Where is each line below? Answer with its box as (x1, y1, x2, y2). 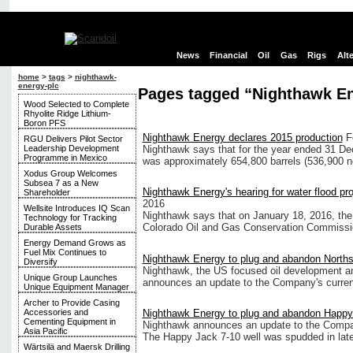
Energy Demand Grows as (23, 238, 126, 247)
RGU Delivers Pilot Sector (23, 134, 123, 143)
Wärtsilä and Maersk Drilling (23, 342, 130, 351)
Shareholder (23, 188, 70, 197)
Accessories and (23, 307, 88, 317)
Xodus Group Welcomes (23, 169, 117, 178)
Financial (210, 50, 248, 61)
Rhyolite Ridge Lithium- (23, 109, 111, 118)
